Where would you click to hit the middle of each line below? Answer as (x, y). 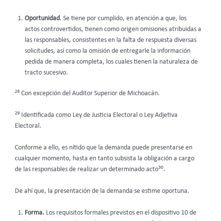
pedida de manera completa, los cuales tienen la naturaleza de (111, 62)
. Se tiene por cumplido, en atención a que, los (123, 18)
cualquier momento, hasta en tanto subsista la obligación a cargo (105, 158)
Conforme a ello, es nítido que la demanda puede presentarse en (104, 147)
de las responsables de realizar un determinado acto (87, 169)
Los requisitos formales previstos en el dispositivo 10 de (121, 213)
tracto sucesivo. (46, 73)
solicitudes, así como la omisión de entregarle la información (108, 51)
